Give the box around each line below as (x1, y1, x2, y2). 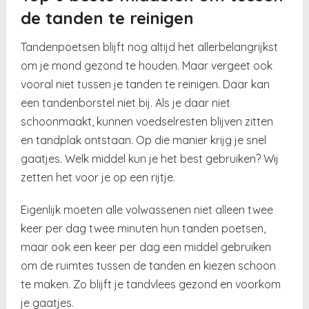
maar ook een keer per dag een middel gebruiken (21, 239, 272, 254)
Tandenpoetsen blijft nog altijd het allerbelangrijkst (21, 39, 279, 54)
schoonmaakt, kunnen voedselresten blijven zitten (21, 114, 274, 128)
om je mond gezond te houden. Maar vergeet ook (21, 58, 273, 72)
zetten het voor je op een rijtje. (21, 170, 176, 184)
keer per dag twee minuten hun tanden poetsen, (21, 221, 266, 235)
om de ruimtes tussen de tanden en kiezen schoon (21, 258, 277, 272)
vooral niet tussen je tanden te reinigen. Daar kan (21, 77, 270, 91)
